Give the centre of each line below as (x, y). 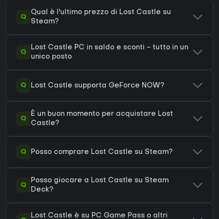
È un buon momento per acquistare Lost (102, 114)
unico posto (51, 57)
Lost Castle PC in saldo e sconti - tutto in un (109, 48)
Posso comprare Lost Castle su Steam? (102, 152)
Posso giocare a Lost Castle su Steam (100, 181)
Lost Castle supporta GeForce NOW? (98, 86)
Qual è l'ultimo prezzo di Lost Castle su (101, 13)
